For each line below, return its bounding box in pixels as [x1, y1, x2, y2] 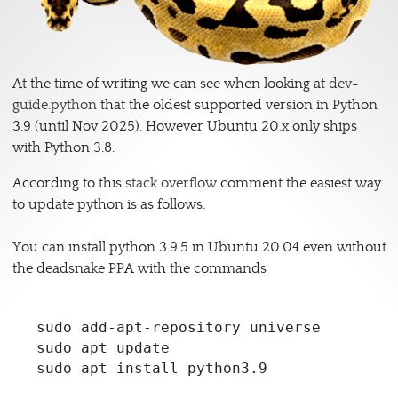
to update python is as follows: [12, 195, 206, 212]
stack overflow [124, 174, 217, 191]
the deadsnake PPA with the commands [12, 259, 267, 276]
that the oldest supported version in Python [96, 96, 378, 113]
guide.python [12, 96, 97, 113]
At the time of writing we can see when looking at [12, 75, 329, 92]
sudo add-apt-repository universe [36, 319, 321, 337]
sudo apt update [36, 339, 170, 357]
